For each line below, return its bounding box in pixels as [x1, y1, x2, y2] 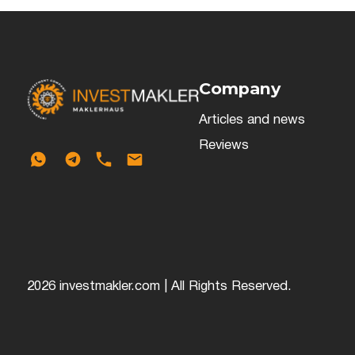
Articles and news [198, 113, 305, 126]
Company [198, 78, 281, 98]
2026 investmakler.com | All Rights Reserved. [26, 280, 292, 292]
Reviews [198, 139, 249, 151]
